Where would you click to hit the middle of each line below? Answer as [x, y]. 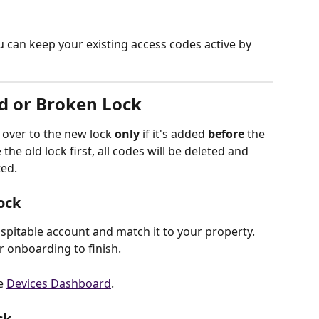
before [226, 134]
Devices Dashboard [59, 283]
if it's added [174, 134]
